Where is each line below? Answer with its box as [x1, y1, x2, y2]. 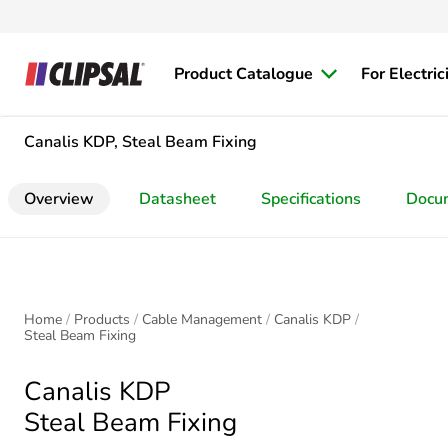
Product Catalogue [174, 63, 313, 85]
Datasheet [139, 188, 216, 210]
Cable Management [142, 310, 262, 329]
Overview [24, 188, 94, 210]
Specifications [261, 188, 361, 210]
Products [74, 310, 130, 329]
